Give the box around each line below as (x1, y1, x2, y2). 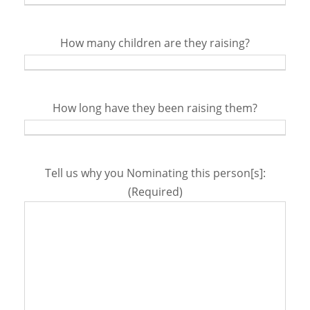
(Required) (127, 184, 183, 200)
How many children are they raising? (60, 35, 250, 51)
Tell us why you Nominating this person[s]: (44, 165, 266, 181)
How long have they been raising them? (53, 100, 257, 116)
